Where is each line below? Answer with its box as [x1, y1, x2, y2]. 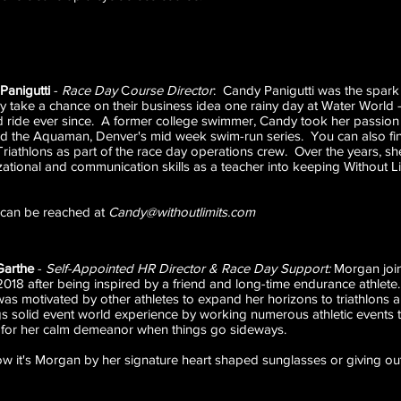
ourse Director [130, 82, 213, 98]
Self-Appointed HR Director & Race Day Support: [46, 260, 330, 276]
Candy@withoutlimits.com [108, 204, 255, 219]
